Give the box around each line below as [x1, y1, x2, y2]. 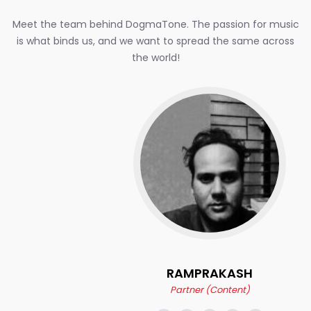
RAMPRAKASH [112, 264, 199, 282]
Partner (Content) [115, 283, 196, 296]
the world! [131, 51, 180, 65]
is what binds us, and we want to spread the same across [17, 34, 294, 48]
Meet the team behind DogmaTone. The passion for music [12, 17, 299, 31]
